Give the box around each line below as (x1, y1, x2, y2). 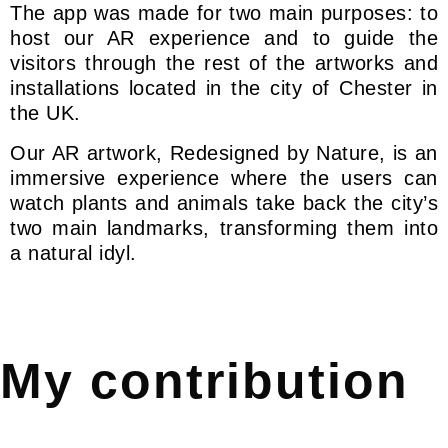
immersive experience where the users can (10, 166, 438, 189)
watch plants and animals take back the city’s (10, 191, 438, 214)
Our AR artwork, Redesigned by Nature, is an (10, 141, 438, 164)
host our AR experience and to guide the (10, 26, 438, 49)
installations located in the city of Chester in (10, 76, 438, 99)
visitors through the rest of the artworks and (10, 51, 438, 74)
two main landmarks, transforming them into (10, 216, 438, 239)
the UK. (10, 101, 81, 124)
